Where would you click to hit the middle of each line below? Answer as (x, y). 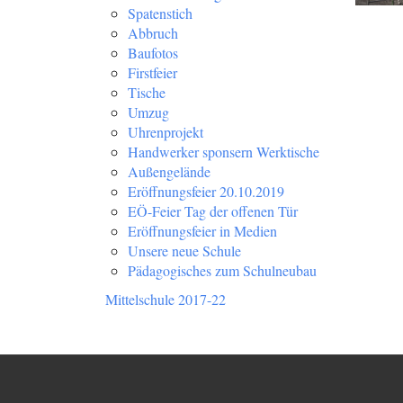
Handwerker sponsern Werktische (224, 152)
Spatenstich (160, 13)
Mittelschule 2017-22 (166, 299)
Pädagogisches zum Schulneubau (222, 270)
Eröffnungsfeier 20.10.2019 (206, 191)
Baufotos (153, 53)
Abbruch (153, 33)
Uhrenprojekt (166, 132)
